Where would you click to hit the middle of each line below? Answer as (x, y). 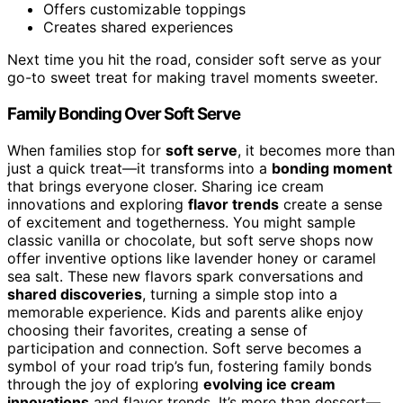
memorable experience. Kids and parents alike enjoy (185, 312)
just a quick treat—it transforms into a (139, 168)
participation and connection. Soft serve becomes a (184, 348)
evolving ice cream (269, 384)
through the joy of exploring (105, 384)
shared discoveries (75, 294)
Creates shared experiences (138, 27)
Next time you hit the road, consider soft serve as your (194, 60)
